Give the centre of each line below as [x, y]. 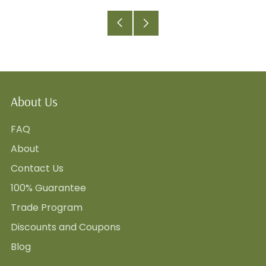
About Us [34, 102]
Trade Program [47, 208]
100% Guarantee [48, 188]
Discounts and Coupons [66, 227]
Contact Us [37, 169]
